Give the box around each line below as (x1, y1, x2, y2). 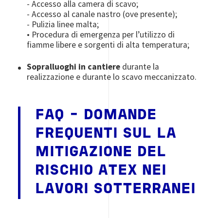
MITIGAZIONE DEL (35, 145, 167, 159)
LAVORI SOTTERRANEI (35, 182, 196, 196)
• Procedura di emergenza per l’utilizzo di (27, 29, 175, 40)
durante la (122, 61, 160, 72)
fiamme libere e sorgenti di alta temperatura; (27, 39, 190, 50)
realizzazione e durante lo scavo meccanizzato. (27, 71, 197, 82)
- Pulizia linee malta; (27, 18, 99, 30)
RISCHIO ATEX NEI (35, 164, 167, 178)
